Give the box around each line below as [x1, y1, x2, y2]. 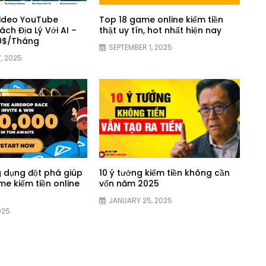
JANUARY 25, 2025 [109, 195, 173, 206]
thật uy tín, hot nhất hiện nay [99, 24, 222, 37]
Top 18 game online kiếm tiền [99, 14, 224, 26]
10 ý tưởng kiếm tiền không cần [99, 167, 230, 179]
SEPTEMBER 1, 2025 [109, 42, 173, 53]
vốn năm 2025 [99, 178, 160, 190]
